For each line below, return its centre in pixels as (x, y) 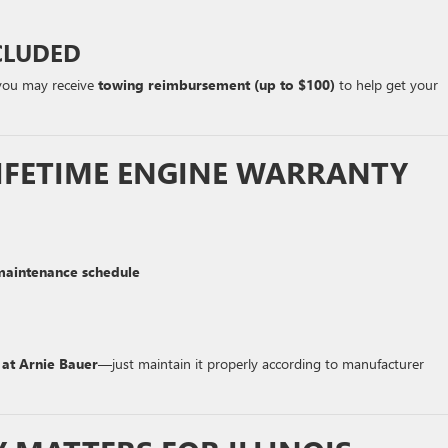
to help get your (386, 84)
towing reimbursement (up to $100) (216, 84)
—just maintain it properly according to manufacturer (261, 363)
